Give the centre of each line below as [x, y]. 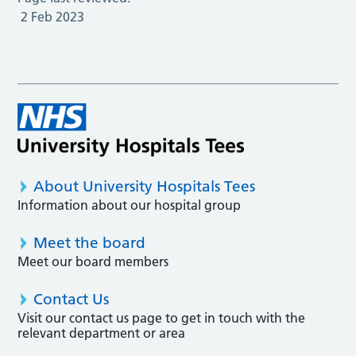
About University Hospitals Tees [145, 187]
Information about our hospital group [130, 205]
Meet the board [90, 243]
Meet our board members [93, 262]
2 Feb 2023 [53, 16]
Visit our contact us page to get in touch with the [162, 318]
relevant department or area [102, 333]
